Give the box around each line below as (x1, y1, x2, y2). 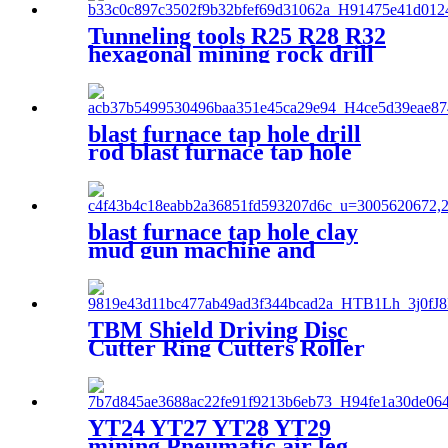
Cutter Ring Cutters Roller (88, 335, 365, 362)
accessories (88, 255, 201, 282)
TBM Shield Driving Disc (88, 317, 348, 344)
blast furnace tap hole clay (88, 219, 358, 246)
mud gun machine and (88, 237, 315, 264)
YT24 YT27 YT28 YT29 (88, 415, 331, 441)
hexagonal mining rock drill (88, 41, 374, 68)
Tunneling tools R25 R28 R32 (88, 23, 386, 50)
